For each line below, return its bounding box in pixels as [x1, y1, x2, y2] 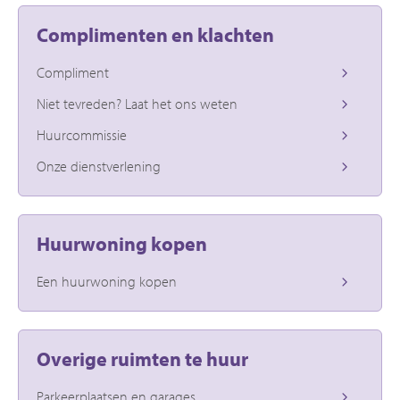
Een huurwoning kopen [37, 271, 177, 290]
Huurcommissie [37, 125, 127, 144]
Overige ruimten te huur [37, 346, 248, 371]
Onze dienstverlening [37, 156, 161, 175]
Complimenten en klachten [37, 21, 274, 47]
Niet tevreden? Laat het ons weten [37, 94, 237, 112]
